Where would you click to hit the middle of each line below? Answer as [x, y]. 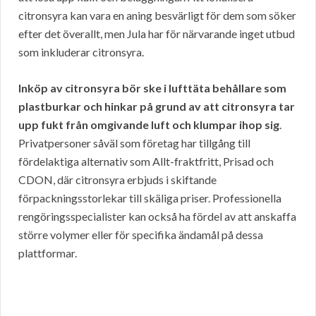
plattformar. [48, 253]
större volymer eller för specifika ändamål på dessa [141, 235]
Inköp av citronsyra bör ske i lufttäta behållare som [152, 88]
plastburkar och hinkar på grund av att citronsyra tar [157, 107]
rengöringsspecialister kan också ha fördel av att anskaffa [157, 217]
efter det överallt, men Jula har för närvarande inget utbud [157, 34]
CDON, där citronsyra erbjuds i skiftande [117, 180]
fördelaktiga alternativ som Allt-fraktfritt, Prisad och [146, 162]
